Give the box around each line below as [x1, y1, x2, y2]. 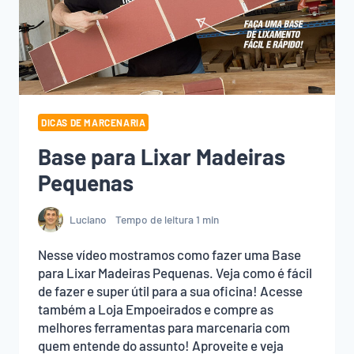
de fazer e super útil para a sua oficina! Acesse [38, 282, 303, 299]
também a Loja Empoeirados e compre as [38, 300, 273, 317]
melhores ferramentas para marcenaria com [38, 318, 290, 335]
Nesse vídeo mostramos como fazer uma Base [38, 246, 301, 262]
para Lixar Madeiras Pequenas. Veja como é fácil [38, 264, 312, 281]
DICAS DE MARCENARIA [41, 117, 146, 129]
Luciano [70, 213, 107, 227]
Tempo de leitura [115, 213, 194, 227]
